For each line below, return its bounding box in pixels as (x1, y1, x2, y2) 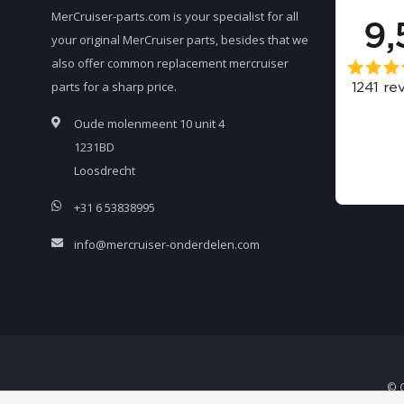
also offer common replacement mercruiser (51, 55, 289, 72)
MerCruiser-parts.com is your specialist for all (51, 8, 298, 25)
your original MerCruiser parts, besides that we (51, 32, 308, 49)
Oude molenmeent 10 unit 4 (74, 115, 225, 133)
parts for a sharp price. (51, 78, 177, 96)
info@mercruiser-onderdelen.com (74, 236, 260, 253)
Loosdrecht (74, 162, 135, 179)
